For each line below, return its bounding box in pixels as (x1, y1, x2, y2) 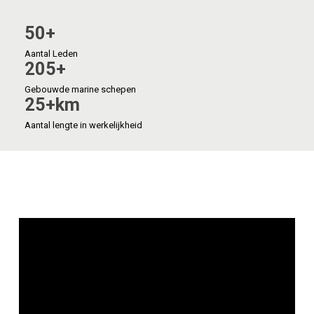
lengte (52, 119, 78, 130)
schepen (100, 83, 136, 95)
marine (71, 83, 99, 95)
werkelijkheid (88, 119, 142, 130)
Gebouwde (24, 83, 69, 95)
